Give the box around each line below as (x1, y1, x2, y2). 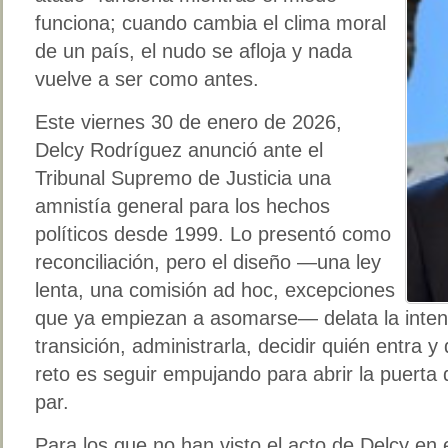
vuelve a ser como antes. (35, 67, 259, 90)
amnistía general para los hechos (35, 194, 330, 217)
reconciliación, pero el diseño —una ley (35, 250, 381, 273)
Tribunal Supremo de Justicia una (35, 166, 331, 189)
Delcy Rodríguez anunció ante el (35, 138, 323, 161)
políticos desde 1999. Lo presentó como (35, 222, 391, 245)
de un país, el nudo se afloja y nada (35, 39, 352, 62)
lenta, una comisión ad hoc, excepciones (35, 278, 395, 301)
